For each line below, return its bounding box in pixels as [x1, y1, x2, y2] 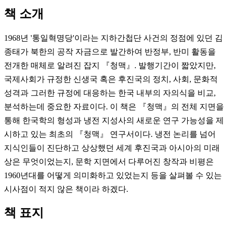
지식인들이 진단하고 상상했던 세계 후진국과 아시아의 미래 [4, 143, 220, 152]
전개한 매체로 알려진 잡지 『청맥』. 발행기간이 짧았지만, [4, 61, 216, 70]
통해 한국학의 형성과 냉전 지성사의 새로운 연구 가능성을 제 [4, 116, 224, 125]
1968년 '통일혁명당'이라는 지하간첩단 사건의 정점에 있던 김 [4, 33, 223, 42]
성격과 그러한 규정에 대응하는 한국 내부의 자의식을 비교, [4, 88, 216, 97]
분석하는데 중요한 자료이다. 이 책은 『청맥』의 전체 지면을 [4, 102, 224, 111]
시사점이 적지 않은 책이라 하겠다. [4, 184, 128, 193]
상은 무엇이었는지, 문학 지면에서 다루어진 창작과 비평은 [4, 157, 214, 166]
